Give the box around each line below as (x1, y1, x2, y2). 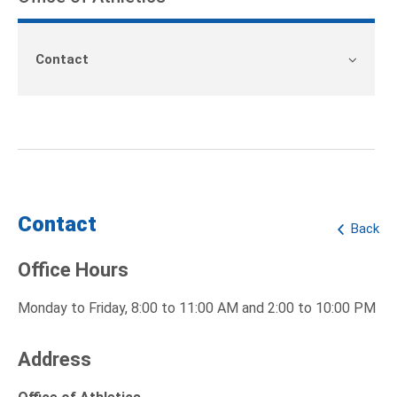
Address (18, 348, 91, 371)
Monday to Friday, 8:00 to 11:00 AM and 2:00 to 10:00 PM (18, 300, 376, 317)
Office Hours (18, 259, 128, 282)
